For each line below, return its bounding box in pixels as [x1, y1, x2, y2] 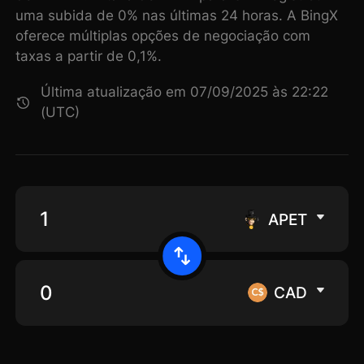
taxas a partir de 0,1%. [15, 48, 162, 65]
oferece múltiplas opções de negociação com [15, 28, 311, 45]
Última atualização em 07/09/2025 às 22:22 [41, 84, 329, 101]
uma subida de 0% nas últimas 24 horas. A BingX [15, 7, 339, 24]
